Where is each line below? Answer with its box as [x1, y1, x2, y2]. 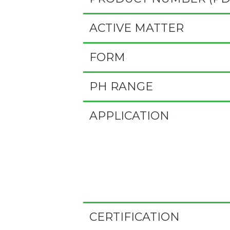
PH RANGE [89, 80, 153, 93]
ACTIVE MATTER [89, 21, 184, 35]
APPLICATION [89, 109, 169, 123]
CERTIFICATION [89, 210, 180, 224]
